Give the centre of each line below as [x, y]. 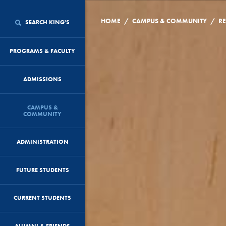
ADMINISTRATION [42, 142]
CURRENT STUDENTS [42, 198]
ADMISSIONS [42, 79]
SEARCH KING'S [46, 22]
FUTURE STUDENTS [42, 170]
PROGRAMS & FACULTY [42, 51]
